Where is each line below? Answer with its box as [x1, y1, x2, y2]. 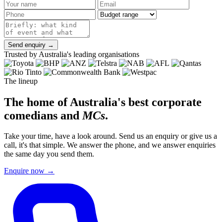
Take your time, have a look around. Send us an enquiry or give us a [4, 132, 217, 141]
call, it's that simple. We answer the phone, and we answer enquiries [4, 141, 216, 150]
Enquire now [4, 166, 47, 175]
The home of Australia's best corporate [4, 95, 202, 109]
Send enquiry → [8, 41, 54, 49]
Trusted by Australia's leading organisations [4, 50, 139, 58]
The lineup [4, 76, 38, 85]
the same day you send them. [4, 150, 94, 159]
